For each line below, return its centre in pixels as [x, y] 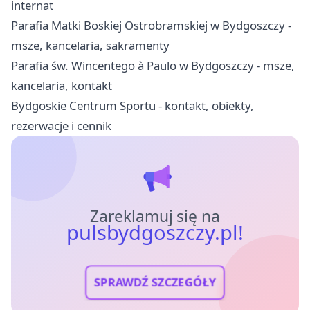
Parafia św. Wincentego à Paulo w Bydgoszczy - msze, [153, 65]
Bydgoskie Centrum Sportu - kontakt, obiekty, [133, 105]
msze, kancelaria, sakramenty [90, 45]
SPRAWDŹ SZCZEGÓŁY [155, 282]
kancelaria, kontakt [62, 85]
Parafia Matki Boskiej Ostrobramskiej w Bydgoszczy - [151, 25]
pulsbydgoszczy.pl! [155, 232]
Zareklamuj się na [155, 216]
